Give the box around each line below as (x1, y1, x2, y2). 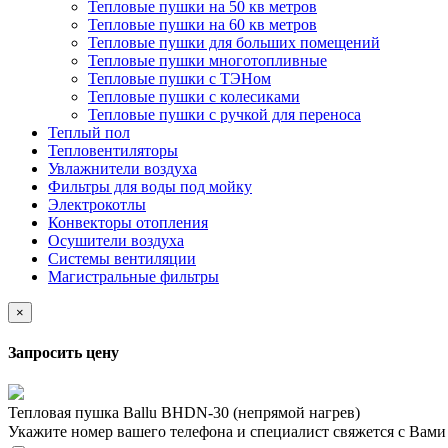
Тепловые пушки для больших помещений (88, 34, 380, 52)
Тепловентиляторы (48, 142, 178, 160)
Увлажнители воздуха (48, 160, 197, 178)
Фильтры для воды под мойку (48, 178, 252, 196)
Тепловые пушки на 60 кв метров (88, 16, 317, 34)
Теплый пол (48, 124, 130, 142)
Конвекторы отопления (48, 214, 208, 232)
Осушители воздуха (48, 232, 184, 250)
